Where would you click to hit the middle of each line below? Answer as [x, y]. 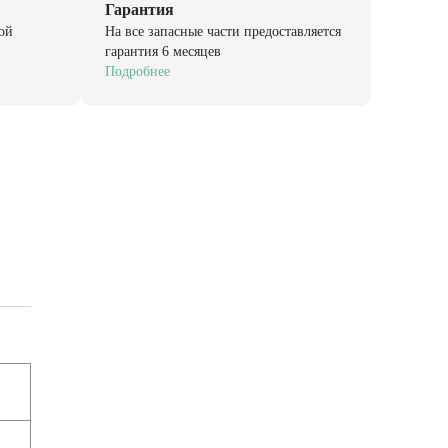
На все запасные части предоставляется [223, 29]
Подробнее [137, 69]
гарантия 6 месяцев [163, 49]
